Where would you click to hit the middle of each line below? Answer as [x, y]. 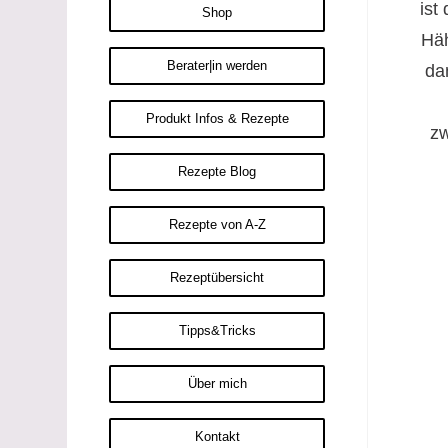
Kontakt [217, 436]
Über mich [217, 383]
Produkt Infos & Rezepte [217, 118]
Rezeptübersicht [217, 277]
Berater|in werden [217, 65]
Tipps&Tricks [217, 330]
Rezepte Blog [217, 171]
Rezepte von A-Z [217, 224]
